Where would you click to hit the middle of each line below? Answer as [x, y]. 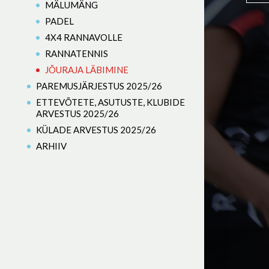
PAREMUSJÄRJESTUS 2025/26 [99, 86]
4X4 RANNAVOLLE [84, 37]
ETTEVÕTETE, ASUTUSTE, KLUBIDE [110, 102]
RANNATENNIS [77, 53]
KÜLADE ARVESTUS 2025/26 [96, 130]
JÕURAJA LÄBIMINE [87, 70]
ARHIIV [51, 146]
